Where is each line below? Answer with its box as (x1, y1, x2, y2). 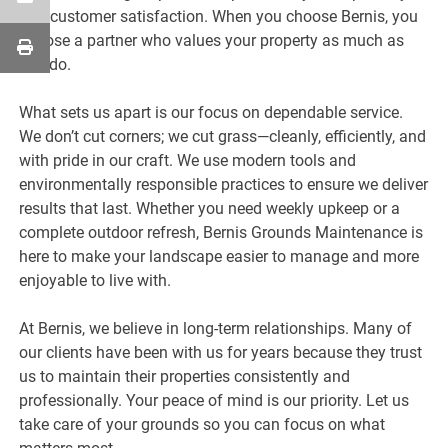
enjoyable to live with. (19, 270, 172, 290)
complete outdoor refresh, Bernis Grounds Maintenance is (19, 222, 424, 242)
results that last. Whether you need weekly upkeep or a (19, 198, 401, 218)
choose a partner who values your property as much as (19, 30, 405, 50)
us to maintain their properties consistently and (19, 366, 351, 386)
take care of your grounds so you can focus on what (19, 414, 386, 434)
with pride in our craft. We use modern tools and (19, 150, 357, 170)
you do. (19, 54, 72, 74)
